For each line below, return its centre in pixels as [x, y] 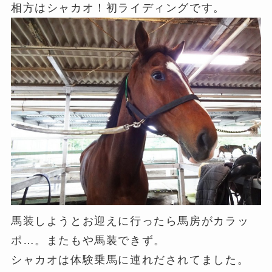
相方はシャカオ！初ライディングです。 [118, 8]
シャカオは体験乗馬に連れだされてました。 [130, 260]
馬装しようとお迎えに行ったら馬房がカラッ [130, 221]
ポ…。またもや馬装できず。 [88, 241]
